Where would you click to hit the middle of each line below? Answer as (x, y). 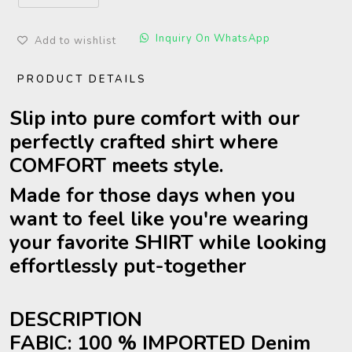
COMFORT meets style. (116, 165)
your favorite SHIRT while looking (168, 242)
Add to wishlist (75, 41)
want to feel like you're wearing (159, 219)
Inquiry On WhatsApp (213, 38)
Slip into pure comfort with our (154, 118)
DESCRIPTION (76, 319)
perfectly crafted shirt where (144, 142)
